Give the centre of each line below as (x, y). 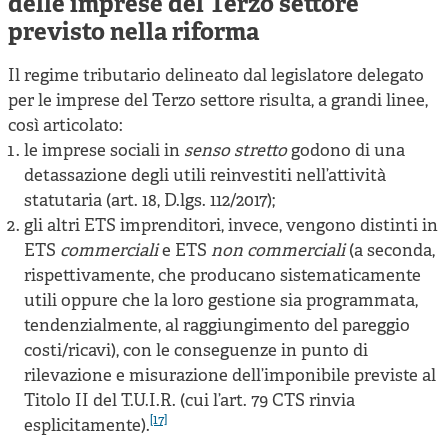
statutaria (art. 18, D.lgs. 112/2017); (149, 201)
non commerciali (278, 251)
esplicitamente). (87, 426)
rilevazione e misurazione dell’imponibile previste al (230, 376)
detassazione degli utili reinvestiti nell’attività (205, 176)
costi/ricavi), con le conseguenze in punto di (196, 351)
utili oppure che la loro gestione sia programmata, (221, 301)
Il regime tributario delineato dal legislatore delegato (216, 76)
